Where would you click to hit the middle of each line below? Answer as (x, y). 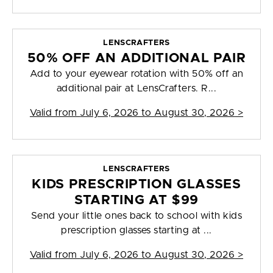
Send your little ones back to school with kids (136, 216)
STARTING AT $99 (136, 200)
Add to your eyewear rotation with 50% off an (136, 74)
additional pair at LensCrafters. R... (136, 89)
